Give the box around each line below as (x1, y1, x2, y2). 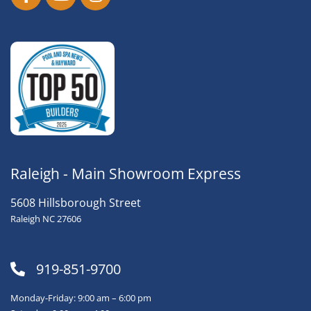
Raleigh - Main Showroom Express (10, 163, 241, 183)
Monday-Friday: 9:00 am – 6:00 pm (10, 291, 151, 304)
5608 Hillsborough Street (10, 194, 141, 210)
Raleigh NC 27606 (10, 212, 81, 225)
